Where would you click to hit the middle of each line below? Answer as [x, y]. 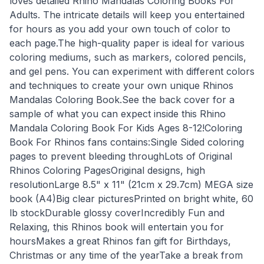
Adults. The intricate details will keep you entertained [127, 14]
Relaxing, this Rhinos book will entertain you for [117, 227]
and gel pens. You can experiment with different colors [132, 71]
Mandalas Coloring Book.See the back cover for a [122, 99]
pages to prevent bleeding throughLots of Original [121, 156]
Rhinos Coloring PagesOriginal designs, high [107, 170]
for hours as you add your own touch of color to [120, 29]
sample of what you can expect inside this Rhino [118, 113]
